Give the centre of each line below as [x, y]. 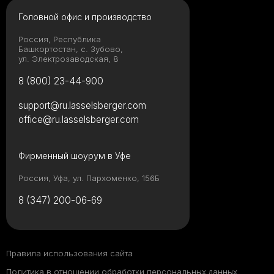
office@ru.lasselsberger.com [79, 120]
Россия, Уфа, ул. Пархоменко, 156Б [89, 178]
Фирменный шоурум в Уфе [75, 156]
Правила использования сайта [69, 254]
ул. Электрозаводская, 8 [68, 59]
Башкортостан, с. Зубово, [71, 49]
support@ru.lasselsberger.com [82, 106]
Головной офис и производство [85, 17]
